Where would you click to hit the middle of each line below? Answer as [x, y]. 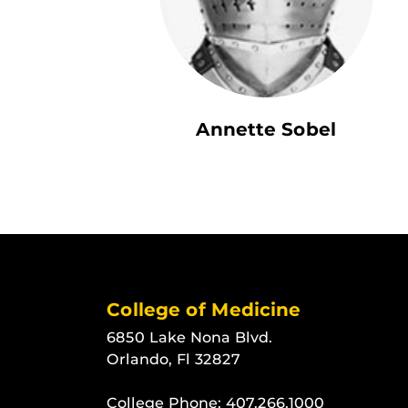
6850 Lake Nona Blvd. [189, 337]
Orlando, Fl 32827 [173, 359]
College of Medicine [204, 310]
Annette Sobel [266, 129]
